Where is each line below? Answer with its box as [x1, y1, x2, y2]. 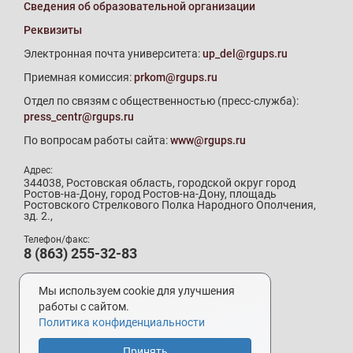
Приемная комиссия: [24, 71, 134, 84]
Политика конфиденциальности [39, 316, 205, 329]
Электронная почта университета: [24, 47, 203, 60]
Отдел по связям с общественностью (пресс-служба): [24, 95, 299, 107]
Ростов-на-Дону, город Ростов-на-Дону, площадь [24, 188, 277, 200]
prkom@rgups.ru [134, 71, 217, 84]
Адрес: [24, 165, 53, 176]
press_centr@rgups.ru [24, 110, 134, 123]
